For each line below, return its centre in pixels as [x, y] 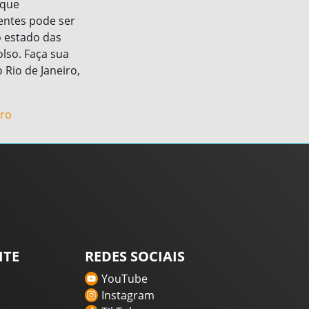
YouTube [125, 279]
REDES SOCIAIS [135, 257]
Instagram [128, 296]
